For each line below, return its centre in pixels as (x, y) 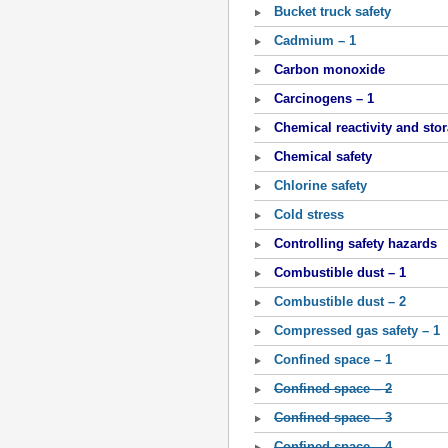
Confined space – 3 (333, 417)
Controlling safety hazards (355, 243)
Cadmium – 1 (315, 40)
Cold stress (309, 214)
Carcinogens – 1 (324, 98)
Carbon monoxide (329, 69)
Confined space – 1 (333, 359)
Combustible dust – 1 (340, 272)
